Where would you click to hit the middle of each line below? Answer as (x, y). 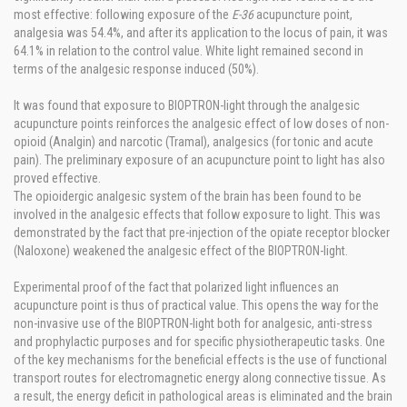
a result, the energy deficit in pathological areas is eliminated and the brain (203, 396)
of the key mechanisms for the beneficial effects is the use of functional (200, 360)
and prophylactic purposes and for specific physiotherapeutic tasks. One (199, 342)
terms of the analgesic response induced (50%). (136, 69)
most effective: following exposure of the (123, 15)
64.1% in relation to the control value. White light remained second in (189, 51)
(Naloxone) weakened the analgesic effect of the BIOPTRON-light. (181, 251)
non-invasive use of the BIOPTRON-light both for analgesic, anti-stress (193, 323)
